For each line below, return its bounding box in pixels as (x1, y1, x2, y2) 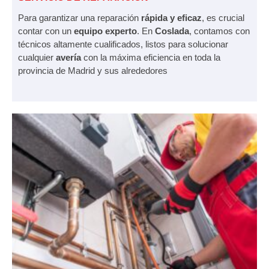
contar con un (18, 25, 74, 36)
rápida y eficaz (141, 12, 202, 23)
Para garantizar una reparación (18, 12, 141, 23)
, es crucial (202, 12, 244, 23)
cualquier (18, 52, 56, 62)
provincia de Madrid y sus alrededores (18, 65, 168, 76)
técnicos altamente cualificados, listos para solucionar (18, 38, 228, 49)
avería (56, 52, 81, 62)
